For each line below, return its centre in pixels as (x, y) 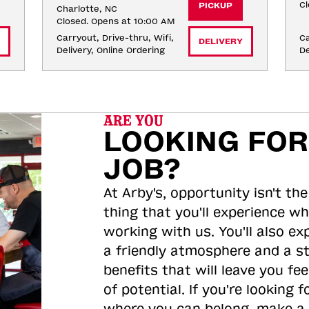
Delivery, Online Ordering (110, 50)
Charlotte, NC (87, 9)
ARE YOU (133, 121)
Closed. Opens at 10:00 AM (115, 21)
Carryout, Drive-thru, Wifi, (115, 38)
